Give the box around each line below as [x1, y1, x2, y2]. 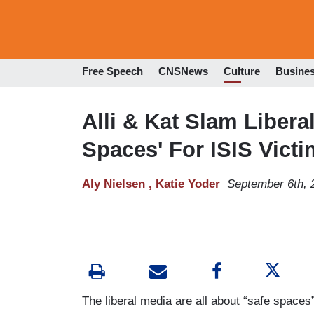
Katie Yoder [156, 177, 220, 191]
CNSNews [158, 65, 208, 78]
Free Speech [82, 65, 143, 78]
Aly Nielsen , [82, 177, 156, 191]
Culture [224, 65, 260, 78]
